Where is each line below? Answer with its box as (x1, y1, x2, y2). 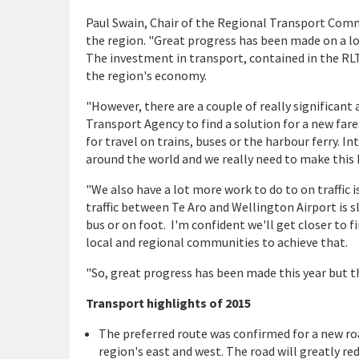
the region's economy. (86, 67, 207, 83)
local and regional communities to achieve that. (86, 234, 348, 250)
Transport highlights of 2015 (86, 295, 251, 311)
